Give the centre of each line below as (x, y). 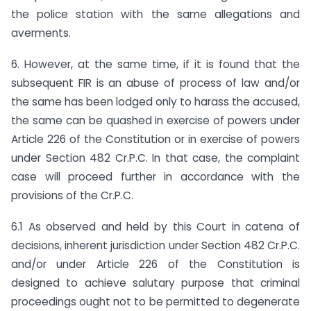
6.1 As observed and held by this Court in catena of (155, 226)
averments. (41, 33)
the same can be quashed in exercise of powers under (155, 120)
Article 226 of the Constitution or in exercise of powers (155, 139)
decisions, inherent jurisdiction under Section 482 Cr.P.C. (155, 245)
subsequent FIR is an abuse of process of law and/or (155, 83)
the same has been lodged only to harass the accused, (155, 101)
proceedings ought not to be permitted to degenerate (155, 301)
